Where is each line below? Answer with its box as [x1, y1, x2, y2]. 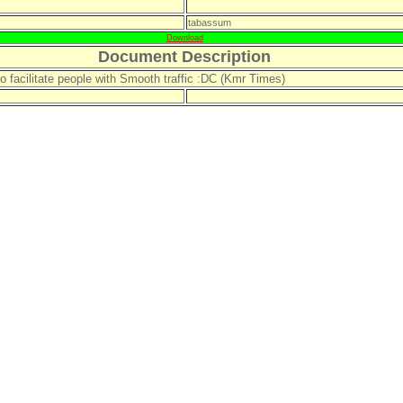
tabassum [187, 17, 231, 28]
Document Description [98, 48, 272, 66]
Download [166, 33, 203, 42]
